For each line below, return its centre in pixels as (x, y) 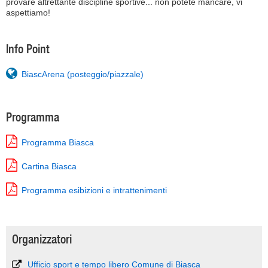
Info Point (28, 49)
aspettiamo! (28, 13)
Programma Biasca (58, 142)
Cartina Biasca (49, 166)
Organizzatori (42, 239)
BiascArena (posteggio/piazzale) (83, 74)
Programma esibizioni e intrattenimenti (94, 190)
